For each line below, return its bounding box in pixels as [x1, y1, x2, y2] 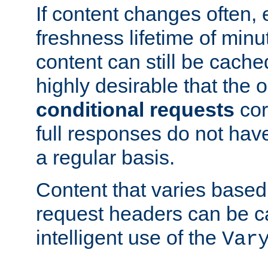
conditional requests [36, 98, 234, 121]
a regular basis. [36, 146, 175, 169]
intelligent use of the [36, 226, 222, 249]
